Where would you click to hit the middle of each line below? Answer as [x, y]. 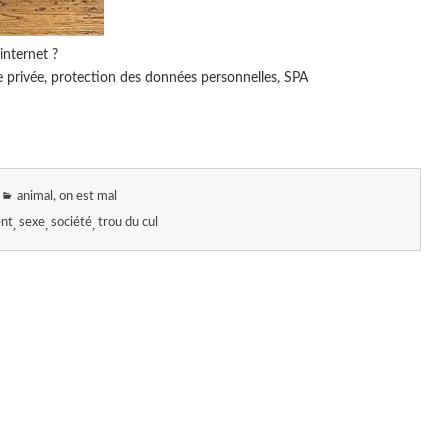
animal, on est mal [67, 196]
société [71, 223]
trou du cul [128, 223]
